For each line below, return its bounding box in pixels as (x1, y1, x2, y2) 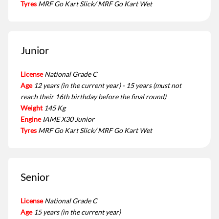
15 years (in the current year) (34, 208, 121, 217)
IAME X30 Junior (43, 115, 94, 124)
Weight (21, 104, 43, 112)
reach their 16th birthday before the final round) (21, 92, 166, 101)
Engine (21, 115, 41, 124)
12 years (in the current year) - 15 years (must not (34, 81, 181, 90)
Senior (21, 171, 49, 183)
